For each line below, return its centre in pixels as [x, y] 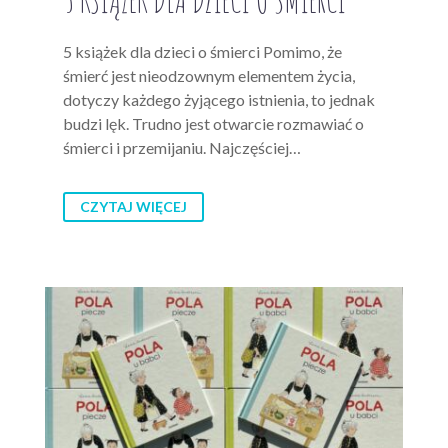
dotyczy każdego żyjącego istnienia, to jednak [219, 100]
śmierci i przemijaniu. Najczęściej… [182, 148]
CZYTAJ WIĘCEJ [133, 207]
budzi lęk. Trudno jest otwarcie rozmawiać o [213, 124]
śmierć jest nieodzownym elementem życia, [209, 76]
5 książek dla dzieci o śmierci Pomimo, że [202, 52]
